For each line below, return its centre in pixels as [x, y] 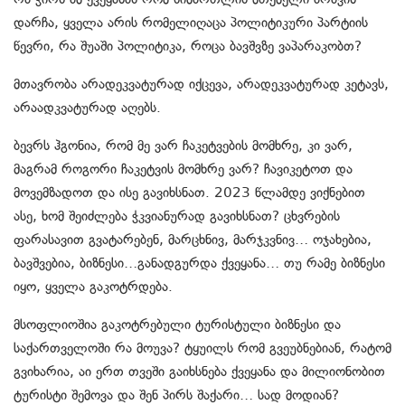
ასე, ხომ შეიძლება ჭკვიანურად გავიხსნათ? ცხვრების [177, 217]
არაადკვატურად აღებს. [87, 108]
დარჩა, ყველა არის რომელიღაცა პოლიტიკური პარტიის [191, 23]
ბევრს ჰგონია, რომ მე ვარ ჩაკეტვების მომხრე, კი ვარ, [183, 146]
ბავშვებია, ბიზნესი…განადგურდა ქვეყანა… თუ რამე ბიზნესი [199, 264]
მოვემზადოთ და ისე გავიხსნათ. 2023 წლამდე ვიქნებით [189, 193]
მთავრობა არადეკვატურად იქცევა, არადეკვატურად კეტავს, [201, 85]
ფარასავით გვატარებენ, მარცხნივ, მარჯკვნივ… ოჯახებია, [193, 240]
